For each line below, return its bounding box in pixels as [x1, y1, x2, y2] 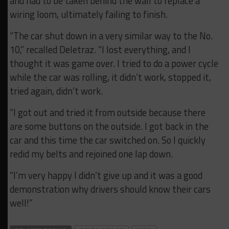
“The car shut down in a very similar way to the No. [9, 28, 213, 43]
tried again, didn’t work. [9, 83, 105, 98]
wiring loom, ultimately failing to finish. [9, 7, 168, 21]
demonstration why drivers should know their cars [9, 181, 211, 196]
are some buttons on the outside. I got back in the [9, 119, 209, 133]
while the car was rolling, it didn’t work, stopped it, [9, 70, 211, 84]
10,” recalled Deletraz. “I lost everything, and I [9, 42, 191, 57]
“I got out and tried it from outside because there [9, 105, 205, 120]
